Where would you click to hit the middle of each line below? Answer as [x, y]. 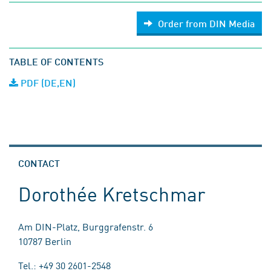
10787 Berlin [45, 241]
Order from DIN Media [206, 23]
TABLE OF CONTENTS [56, 61]
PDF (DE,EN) [47, 83]
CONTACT [39, 163]
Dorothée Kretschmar [112, 193]
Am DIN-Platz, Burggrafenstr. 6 [86, 226]
